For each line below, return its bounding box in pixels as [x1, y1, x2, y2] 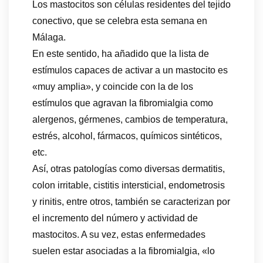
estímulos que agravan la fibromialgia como [32, 98, 213, 109]
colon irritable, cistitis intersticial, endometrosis [32, 180, 225, 191]
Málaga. [32, 32, 66, 43]
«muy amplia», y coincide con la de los [32, 82, 193, 92]
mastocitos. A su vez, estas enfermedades [32, 230, 205, 240]
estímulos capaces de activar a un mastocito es [32, 65, 228, 76]
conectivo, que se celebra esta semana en [32, 16, 207, 26]
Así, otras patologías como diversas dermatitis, [32, 164, 225, 174]
